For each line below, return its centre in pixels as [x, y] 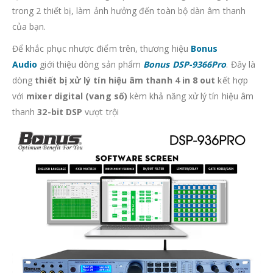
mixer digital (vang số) [77, 96]
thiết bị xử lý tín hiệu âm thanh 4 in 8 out [125, 80]
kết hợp [232, 80]
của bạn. [29, 27]
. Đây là [241, 65]
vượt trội [101, 112]
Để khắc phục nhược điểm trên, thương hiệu [101, 49]
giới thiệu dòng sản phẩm [90, 65]
